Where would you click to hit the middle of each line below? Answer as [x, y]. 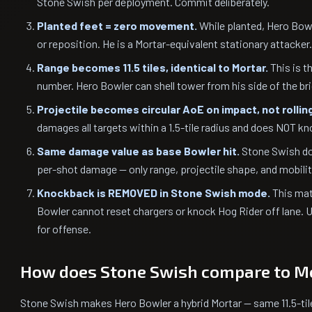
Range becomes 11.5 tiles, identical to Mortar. [153, 67]
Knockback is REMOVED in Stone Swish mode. [154, 193]
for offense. [64, 229]
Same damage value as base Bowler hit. [138, 151]
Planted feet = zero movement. [117, 25]
